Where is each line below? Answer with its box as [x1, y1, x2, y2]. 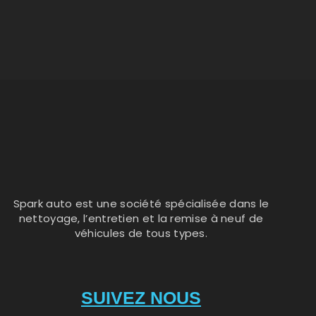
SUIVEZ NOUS [80, 288, 201, 308]
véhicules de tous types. [74, 226, 208, 241]
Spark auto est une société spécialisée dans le [13, 196, 269, 211]
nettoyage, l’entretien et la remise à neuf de [18, 211, 264, 226]
